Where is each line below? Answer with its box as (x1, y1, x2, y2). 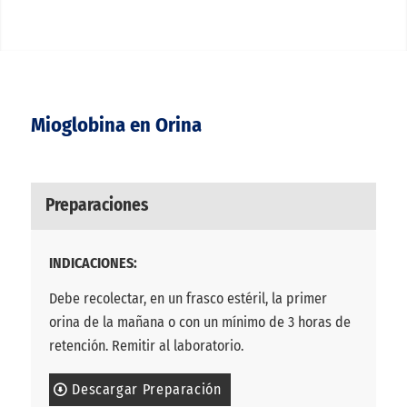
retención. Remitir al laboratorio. (48, 337, 243, 355)
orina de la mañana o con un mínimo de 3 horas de (48, 313, 351, 332)
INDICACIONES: (48, 253, 137, 272)
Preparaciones (45, 194, 148, 215)
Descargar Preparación (72, 380, 222, 398)
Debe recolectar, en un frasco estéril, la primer (48, 290, 327, 308)
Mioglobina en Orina (30, 113, 202, 137)
